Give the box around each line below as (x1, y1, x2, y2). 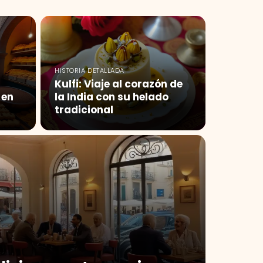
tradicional (55, 102, 113, 117)
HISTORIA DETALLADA (55, 65, 124, 75)
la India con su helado (55, 89, 168, 104)
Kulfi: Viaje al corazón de (55, 76, 183, 91)
